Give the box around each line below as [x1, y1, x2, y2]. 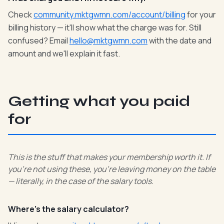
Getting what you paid [8, 92, 190, 110]
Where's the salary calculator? [8, 203, 129, 214]
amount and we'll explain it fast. [8, 48, 120, 59]
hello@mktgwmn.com [69, 35, 147, 46]
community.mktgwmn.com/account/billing [33, 9, 185, 20]
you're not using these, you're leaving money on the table [8, 163, 215, 174]
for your [185, 9, 216, 20]
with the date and [147, 35, 211, 46]
